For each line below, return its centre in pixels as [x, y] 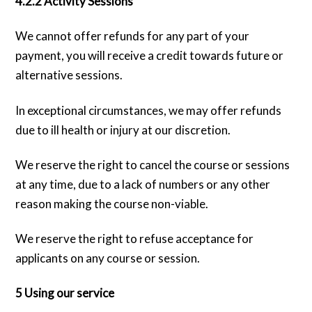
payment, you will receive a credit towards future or [150, 56]
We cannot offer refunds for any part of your [133, 36]
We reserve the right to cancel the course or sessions [153, 164]
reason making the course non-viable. [112, 203]
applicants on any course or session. [108, 258]
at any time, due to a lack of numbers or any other [143, 184]
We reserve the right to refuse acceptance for [135, 238]
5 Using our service [65, 292]
